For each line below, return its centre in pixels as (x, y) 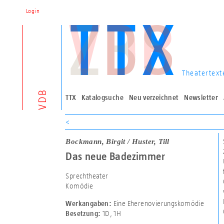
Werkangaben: (89, 204)
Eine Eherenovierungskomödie (158, 203)
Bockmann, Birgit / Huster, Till (117, 141)
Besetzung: (83, 214)
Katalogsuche (102, 97)
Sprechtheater (87, 176)
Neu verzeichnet (154, 97)
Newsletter (201, 97)
